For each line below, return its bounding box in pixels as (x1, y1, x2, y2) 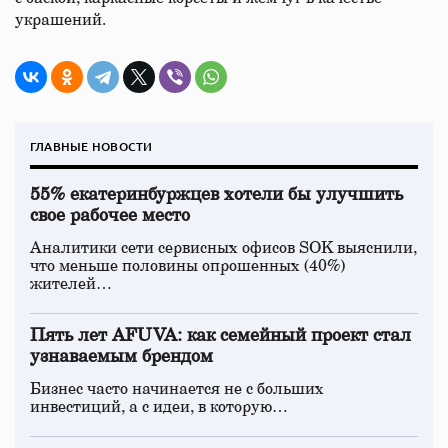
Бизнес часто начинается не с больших (30, 381, 324, 397)
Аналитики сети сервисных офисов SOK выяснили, (30, 240, 417, 256)
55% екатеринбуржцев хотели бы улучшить (30, 186, 403, 204)
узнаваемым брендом (30, 348, 213, 366)
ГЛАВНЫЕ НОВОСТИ (30, 138, 153, 155)
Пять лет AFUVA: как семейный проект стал (30, 327, 411, 345)
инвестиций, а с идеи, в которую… (30, 399, 288, 415)
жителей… (30, 276, 112, 292)
